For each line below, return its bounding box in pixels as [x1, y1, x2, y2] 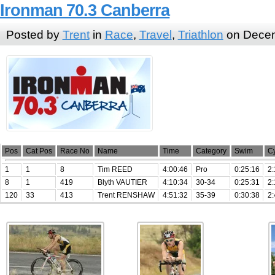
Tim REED [97, 165, 133, 174]
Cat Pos [25, 146, 52, 155]
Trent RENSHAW [97, 190, 155, 199]
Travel [139, 27, 172, 41]
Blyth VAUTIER [97, 177, 147, 187]
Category [195, 146, 227, 155]
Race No [60, 146, 90, 155]
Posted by [6, 27, 63, 41]
